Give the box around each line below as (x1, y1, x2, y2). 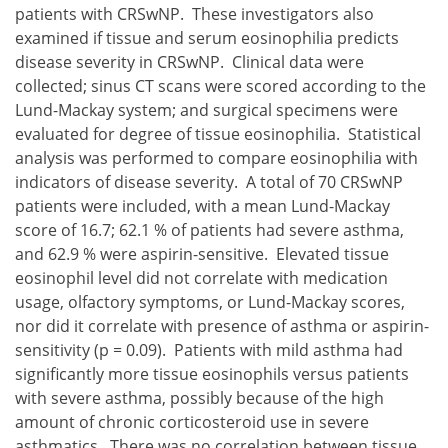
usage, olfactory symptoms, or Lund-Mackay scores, (15, 291, 405, 314)
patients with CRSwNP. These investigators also (15, 3, 374, 26)
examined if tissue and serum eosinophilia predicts (15, 27, 399, 50)
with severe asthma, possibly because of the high (15, 387, 384, 410)
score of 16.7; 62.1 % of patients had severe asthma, (15, 219, 404, 242)
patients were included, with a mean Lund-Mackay (15, 195, 390, 218)
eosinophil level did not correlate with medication (15, 267, 388, 290)
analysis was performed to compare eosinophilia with (15, 147, 418, 170)
